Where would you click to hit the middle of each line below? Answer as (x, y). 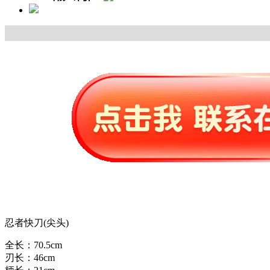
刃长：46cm (30, 258)
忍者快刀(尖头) (37, 223)
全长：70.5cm (33, 245)
